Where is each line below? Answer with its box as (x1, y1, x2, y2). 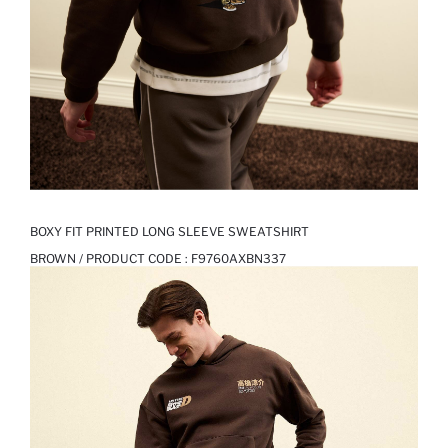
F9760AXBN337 (191, 251, 286, 267)
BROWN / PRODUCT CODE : (30, 251, 191, 267)
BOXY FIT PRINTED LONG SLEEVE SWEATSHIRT (30, 224, 309, 240)
